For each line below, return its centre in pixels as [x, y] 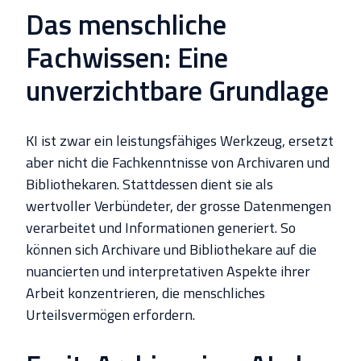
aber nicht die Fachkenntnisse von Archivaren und [178, 163]
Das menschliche [126, 24]
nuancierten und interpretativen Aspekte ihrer [168, 272]
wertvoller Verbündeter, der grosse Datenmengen [178, 206]
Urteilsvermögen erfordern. [110, 315]
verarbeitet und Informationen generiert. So [161, 228]
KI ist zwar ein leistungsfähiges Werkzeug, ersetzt [180, 141]
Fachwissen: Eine [127, 57]
